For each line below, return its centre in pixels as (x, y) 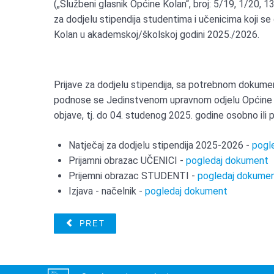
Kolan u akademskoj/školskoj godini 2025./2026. (157, 35)
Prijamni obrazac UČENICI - (128, 161)
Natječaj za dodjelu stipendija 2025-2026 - (161, 146)
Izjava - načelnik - (107, 191)
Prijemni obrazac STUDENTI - (133, 176)
